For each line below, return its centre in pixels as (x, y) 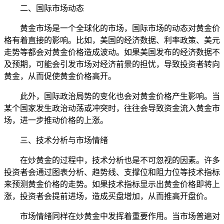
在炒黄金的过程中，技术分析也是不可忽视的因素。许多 (120, 160)
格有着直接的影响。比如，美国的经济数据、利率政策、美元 (112, 40)
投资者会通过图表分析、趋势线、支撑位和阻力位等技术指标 (112, 172)
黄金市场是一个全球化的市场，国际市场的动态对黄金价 (120, 28)
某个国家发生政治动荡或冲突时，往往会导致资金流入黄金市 (112, 108)
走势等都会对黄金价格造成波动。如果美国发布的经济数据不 (112, 52)
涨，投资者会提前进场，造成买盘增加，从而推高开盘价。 (108, 196)
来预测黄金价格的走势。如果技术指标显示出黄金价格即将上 (112, 184)
